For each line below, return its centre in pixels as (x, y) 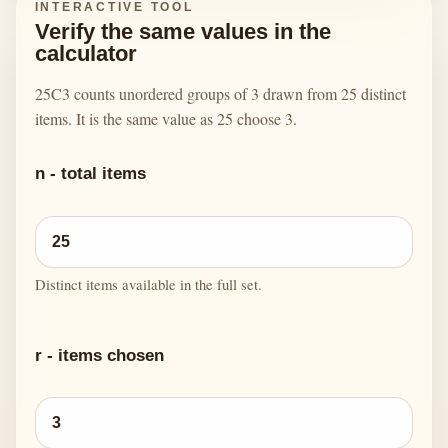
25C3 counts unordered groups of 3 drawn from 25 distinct (220, 94)
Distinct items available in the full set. (148, 284)
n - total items (90, 173)
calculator (85, 54)
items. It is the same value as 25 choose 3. (165, 119)
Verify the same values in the (182, 32)
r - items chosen (99, 354)
